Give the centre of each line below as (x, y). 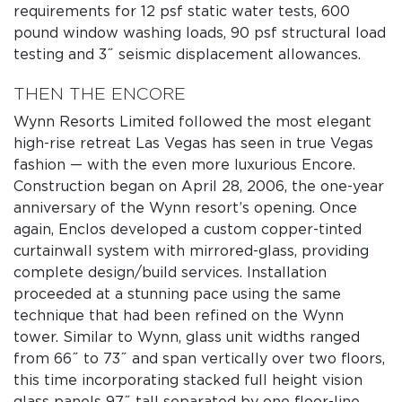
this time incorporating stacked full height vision (188, 381)
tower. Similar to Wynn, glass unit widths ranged (187, 338)
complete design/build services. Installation (170, 273)
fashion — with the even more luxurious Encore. (184, 166)
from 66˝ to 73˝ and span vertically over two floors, (199, 359)
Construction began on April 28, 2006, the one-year (199, 187)
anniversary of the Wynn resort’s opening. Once (185, 209)
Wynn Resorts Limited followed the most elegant (192, 122)
